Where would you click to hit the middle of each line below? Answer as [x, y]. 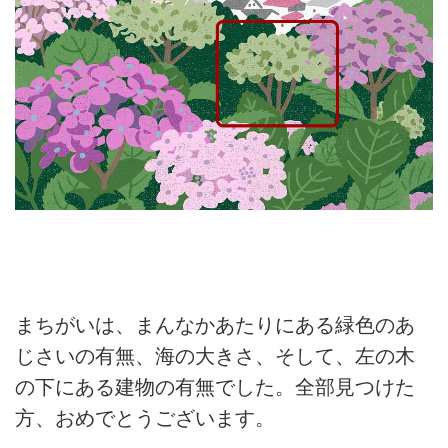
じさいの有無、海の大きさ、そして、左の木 [215, 356]
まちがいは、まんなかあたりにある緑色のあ [215, 325]
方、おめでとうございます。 [145, 418]
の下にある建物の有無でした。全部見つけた [215, 387]
